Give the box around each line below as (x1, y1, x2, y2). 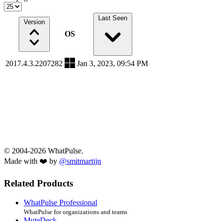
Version (23, 18, 45, 26)
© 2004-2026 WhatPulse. (4, 147, 83, 155)
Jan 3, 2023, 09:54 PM (77, 59, 148, 68)
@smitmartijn (59, 157, 101, 166)
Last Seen (98, 14, 127, 22)
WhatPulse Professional (24, 198, 97, 207)
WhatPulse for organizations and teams (24, 208, 127, 216)
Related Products (4, 178, 73, 189)
